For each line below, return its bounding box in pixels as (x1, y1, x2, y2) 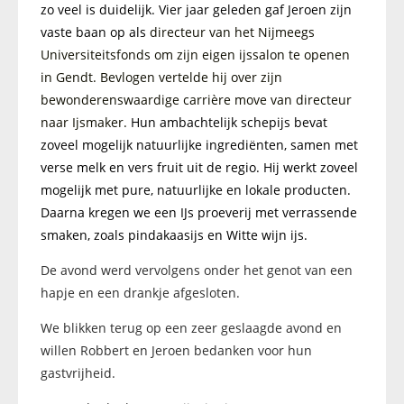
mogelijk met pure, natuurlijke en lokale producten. (41, 181, 351, 198)
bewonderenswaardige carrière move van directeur (41, 91, 352, 108)
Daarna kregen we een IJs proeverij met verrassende (41, 204, 357, 221)
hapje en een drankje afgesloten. (41, 284, 240, 301)
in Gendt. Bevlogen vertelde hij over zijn (41, 69, 282, 86)
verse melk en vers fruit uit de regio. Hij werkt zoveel (41, 159, 358, 176)
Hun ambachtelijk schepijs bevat (131, 114, 327, 131)
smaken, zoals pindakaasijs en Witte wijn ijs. (41, 226, 308, 243)
